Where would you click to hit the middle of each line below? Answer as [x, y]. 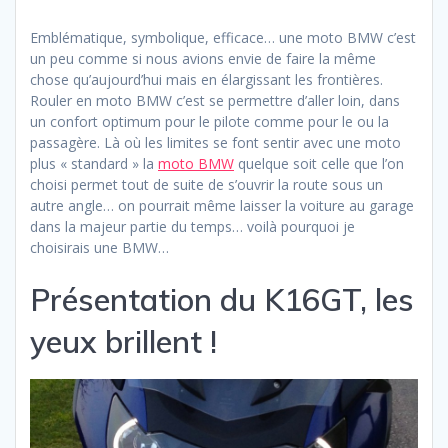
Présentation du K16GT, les [222, 300]
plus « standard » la [94, 164]
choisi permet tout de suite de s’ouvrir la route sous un [206, 185]
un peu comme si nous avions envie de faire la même [203, 59]
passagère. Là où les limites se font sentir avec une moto [215, 143]
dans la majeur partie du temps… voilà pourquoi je [192, 227]
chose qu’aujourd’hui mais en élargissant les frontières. [206, 80]
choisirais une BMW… [99, 248]
